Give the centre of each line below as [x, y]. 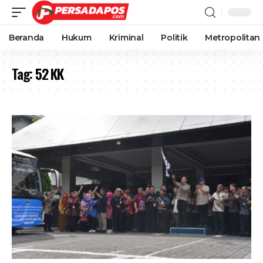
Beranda [27, 38]
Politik [174, 38]
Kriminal [126, 38]
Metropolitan [233, 38]
